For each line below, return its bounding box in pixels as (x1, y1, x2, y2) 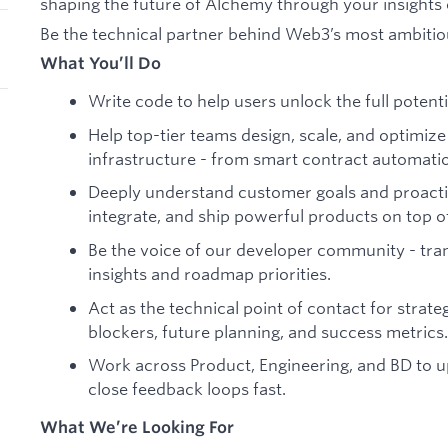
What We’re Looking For (40, 416, 234, 437)
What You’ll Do (40, 53, 161, 74)
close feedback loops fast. (88, 378, 286, 400)
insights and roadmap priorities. (88, 262, 331, 284)
